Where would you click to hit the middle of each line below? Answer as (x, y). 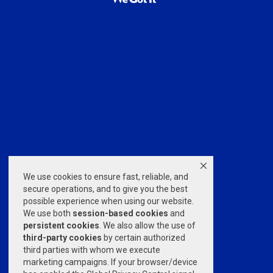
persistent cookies (61, 225)
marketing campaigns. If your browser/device (110, 262)
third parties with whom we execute (92, 250)
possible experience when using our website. (108, 201)
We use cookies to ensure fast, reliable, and (106, 177)
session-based (103, 213)
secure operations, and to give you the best (105, 189)
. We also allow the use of (147, 225)
